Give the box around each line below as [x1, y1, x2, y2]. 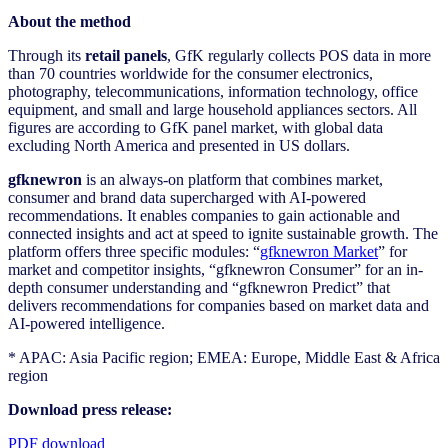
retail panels [85, 46, 167, 64]
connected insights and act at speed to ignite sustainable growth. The [8, 224, 438, 242]
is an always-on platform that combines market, [82, 170, 383, 188]
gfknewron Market [260, 242, 378, 260]
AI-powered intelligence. [8, 314, 165, 332]
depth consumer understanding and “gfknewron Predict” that [8, 278, 390, 296]
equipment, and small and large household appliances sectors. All [8, 100, 417, 118]
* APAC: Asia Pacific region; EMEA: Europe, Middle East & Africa [8, 348, 440, 366]
